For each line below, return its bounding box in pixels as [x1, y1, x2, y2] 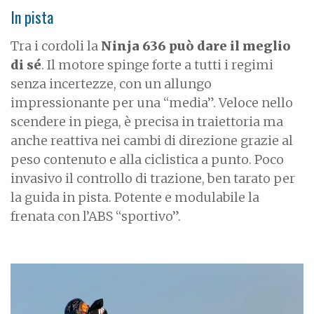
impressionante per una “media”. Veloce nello [11, 94, 293, 111]
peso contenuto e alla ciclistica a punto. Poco [11, 151, 284, 168]
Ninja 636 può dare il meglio [101, 37, 291, 54]
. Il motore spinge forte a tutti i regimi [41, 56, 273, 73]
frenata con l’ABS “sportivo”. [11, 207, 181, 224]
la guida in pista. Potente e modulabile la [11, 189, 259, 205]
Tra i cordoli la [11, 37, 101, 54]
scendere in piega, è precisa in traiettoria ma [11, 113, 283, 130]
